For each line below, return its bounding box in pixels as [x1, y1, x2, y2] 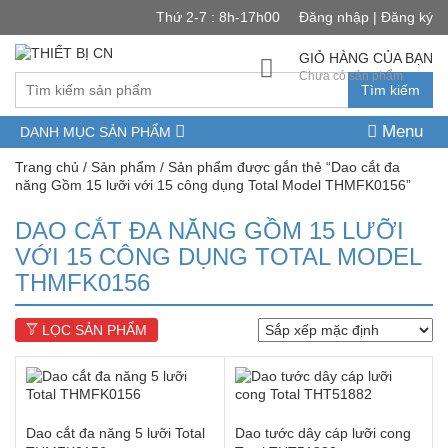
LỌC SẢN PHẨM [38, 322, 147, 339]
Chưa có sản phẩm [299, 69, 403, 83]
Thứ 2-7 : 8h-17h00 [156, 9, 284, 25]
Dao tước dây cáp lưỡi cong [235, 425, 411, 442]
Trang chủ [15, 159, 79, 176]
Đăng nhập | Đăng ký [299, 9, 433, 25]
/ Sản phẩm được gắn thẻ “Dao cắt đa [156, 159, 400, 176]
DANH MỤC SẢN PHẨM [20, 124, 171, 141]
